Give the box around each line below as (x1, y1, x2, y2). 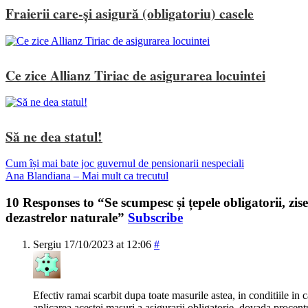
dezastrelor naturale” (5, 210, 128, 225)
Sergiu (33, 238, 61, 250)
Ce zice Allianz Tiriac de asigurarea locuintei (5, 65, 265, 85)
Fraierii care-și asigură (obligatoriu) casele (5, 3, 254, 24)
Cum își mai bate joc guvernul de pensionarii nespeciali (5, 157, 244, 170)
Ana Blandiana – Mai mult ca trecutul (5, 170, 168, 182)
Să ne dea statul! (5, 126, 102, 147)
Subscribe (128, 210, 183, 225)
